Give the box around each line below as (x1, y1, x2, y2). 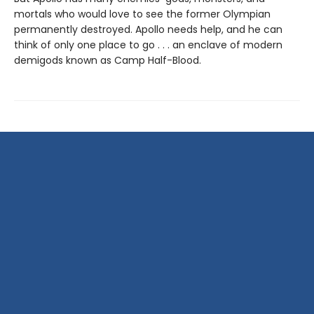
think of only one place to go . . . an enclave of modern (14, 38, 282, 53)
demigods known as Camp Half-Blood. (14, 53, 201, 68)
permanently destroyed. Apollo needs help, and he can (14, 22, 282, 37)
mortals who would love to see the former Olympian (14, 7, 271, 22)
